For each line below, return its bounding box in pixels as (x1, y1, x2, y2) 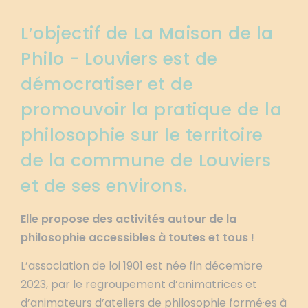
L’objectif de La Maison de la (21, 21, 274, 45)
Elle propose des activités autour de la (21, 211, 236, 227)
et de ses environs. (21, 174, 188, 198)
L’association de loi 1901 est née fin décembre (21, 258, 263, 274)
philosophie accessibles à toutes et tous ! (21, 230, 254, 245)
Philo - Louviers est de (21, 47, 218, 71)
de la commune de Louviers (21, 148, 272, 173)
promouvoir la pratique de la (21, 98, 282, 122)
